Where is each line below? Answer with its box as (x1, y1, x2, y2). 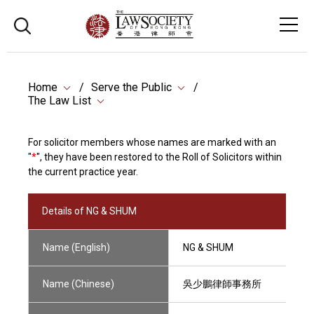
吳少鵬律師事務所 (183, 278, 261, 289)
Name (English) (43, 242, 110, 253)
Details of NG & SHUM (42, 205, 137, 217)
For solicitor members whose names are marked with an (28, 137, 276, 148)
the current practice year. (28, 166, 138, 177)
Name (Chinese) (43, 278, 114, 289)
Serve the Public (91, 81, 172, 94)
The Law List (28, 94, 91, 107)
